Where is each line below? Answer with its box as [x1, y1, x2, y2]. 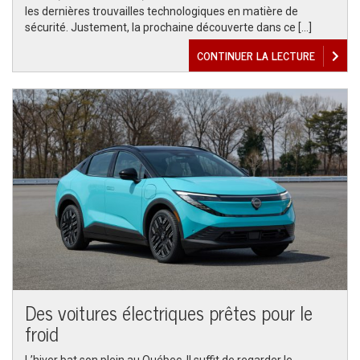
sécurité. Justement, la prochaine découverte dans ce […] [25, 21, 312, 34]
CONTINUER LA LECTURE [197, 46, 315, 64]
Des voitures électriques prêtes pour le [25, 297, 313, 328]
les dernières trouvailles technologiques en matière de [25, 5, 298, 18]
